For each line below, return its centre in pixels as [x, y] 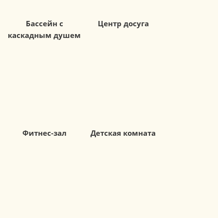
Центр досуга [123, 23]
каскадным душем [45, 35]
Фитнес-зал [44, 133]
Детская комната [123, 133]
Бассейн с [44, 23]
